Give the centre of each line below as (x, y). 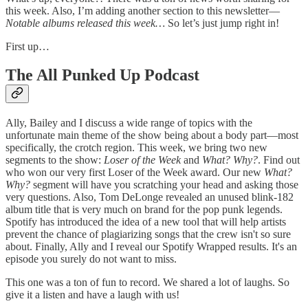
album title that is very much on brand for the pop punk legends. (144, 210)
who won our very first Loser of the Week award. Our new (135, 173)
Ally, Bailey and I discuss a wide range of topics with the (129, 123)
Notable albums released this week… (85, 23)
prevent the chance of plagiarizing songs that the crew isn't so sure (148, 234)
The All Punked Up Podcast (102, 75)
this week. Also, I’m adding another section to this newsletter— (143, 10)
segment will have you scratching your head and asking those (164, 185)
